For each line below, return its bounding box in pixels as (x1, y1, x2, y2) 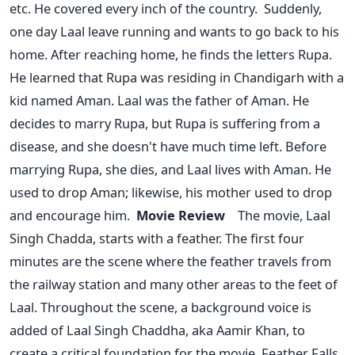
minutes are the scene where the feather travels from (10, 251, 331, 270)
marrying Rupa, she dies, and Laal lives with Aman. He (10, 159, 331, 178)
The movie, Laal (238, 205, 330, 224)
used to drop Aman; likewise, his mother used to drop (10, 182, 332, 201)
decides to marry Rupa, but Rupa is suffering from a (10, 113, 320, 132)
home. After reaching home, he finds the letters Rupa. (10, 44, 332, 63)
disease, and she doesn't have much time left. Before (10, 136, 326, 155)
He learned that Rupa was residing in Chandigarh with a (10, 67, 344, 86)
